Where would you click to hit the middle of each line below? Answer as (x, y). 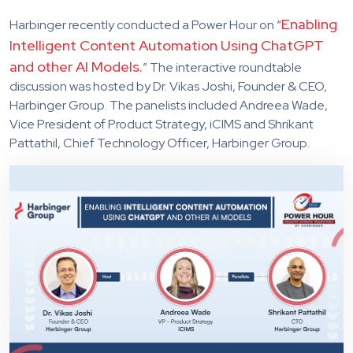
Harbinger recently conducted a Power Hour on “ (145, 24)
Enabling (309, 24)
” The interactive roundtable (222, 67)
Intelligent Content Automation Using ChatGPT (167, 45)
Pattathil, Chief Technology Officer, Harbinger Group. (160, 143)
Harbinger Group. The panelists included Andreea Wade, (169, 105)
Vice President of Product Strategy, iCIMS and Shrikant (162, 124)
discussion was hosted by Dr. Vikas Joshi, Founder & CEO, (168, 86)
